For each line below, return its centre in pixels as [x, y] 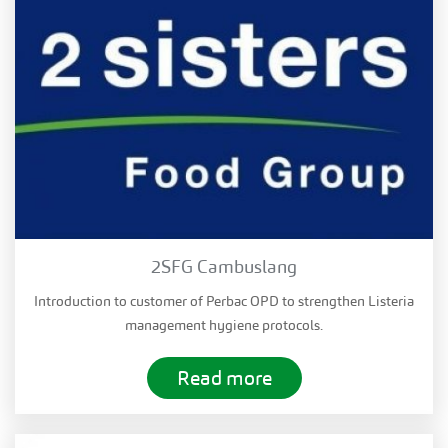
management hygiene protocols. [224, 324]
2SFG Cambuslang [224, 266]
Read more [224, 377]
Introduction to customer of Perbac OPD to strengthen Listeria [224, 300]
